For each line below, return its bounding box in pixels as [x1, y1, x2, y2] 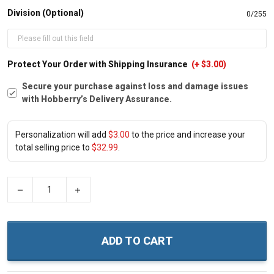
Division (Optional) [7, 8, 84, 18]
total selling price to [15, 143, 92, 152]
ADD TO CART [101, 234, 173, 247]
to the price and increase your [130, 130, 245, 139]
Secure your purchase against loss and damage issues [22, 81, 248, 91]
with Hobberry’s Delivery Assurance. [22, 94, 172, 104]
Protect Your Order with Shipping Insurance [7, 59, 190, 69]
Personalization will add [15, 130, 108, 139]
